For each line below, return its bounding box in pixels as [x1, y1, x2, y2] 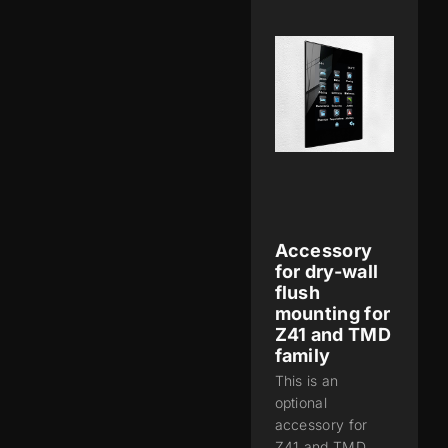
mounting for [274, 303, 391, 324]
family [274, 345, 331, 366]
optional [274, 394, 327, 411]
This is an [274, 372, 339, 389]
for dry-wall [274, 261, 379, 282]
